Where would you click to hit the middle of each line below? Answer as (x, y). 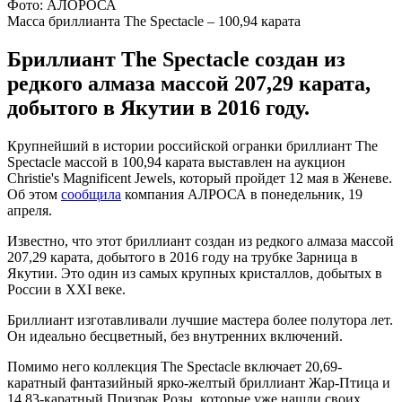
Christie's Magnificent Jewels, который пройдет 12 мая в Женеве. (200, 178)
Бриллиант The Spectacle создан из (176, 59)
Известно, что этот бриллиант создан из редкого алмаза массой (201, 240)
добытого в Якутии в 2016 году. (158, 107)
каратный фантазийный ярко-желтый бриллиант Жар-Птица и (199, 382)
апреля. (30, 210)
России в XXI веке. (66, 289)
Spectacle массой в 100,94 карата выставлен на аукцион (176, 162)
